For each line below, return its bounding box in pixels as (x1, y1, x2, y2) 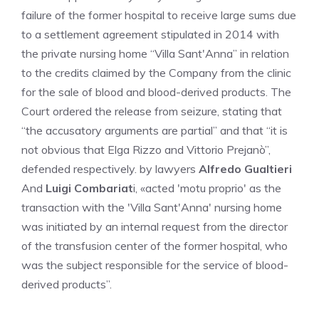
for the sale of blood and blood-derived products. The (21, 85, 291, 99)
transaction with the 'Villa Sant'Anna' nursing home (21, 200, 282, 214)
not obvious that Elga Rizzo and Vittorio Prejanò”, (21, 142, 271, 157)
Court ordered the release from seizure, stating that (21, 104, 282, 118)
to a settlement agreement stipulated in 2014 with (21, 27, 279, 41)
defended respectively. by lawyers (21, 162, 199, 176)
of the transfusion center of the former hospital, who (21, 239, 288, 253)
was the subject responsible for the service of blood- (21, 258, 288, 272)
